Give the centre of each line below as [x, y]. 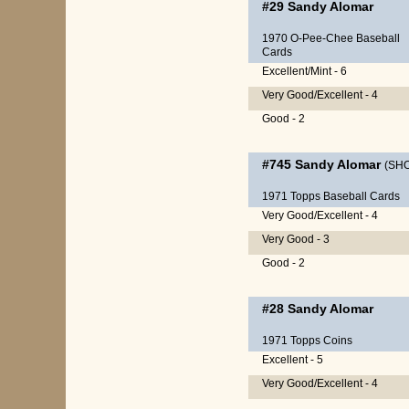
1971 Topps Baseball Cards [331, 196]
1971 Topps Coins [307, 341]
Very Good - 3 [296, 239]
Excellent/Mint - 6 [304, 71]
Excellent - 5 [293, 360]
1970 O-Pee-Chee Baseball [331, 38]
